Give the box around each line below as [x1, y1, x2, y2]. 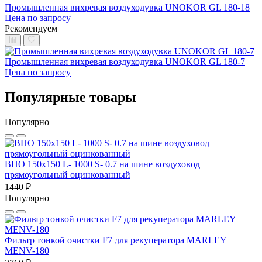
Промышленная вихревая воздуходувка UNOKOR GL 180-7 [5, 56, 245, 67]
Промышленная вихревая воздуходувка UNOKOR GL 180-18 [5, 2, 250, 12]
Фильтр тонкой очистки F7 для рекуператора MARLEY [5, 235, 227, 245]
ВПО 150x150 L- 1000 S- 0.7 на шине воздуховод [5, 158, 200, 169]
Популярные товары [5, 89, 136, 105]
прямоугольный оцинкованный [5, 169, 130, 180]
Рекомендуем [5, 23, 57, 33]
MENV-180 [5, 245, 49, 256]
